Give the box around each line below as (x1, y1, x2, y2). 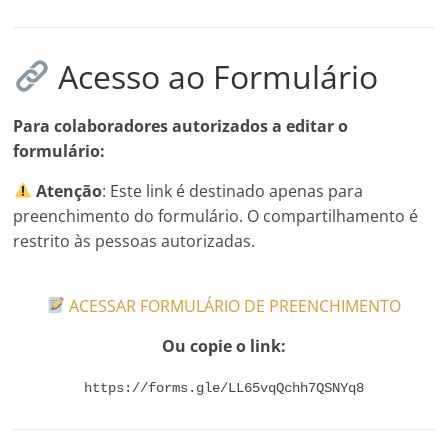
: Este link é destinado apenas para (101, 179, 363, 202)
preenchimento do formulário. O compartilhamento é (13, 204, 419, 227)
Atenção (35, 179, 102, 202)
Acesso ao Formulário (49, 54, 378, 98)
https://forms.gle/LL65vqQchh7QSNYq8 (83, 379, 364, 396)
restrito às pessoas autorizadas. (13, 229, 256, 252)
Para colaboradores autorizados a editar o (13, 114, 349, 137)
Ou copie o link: (161, 334, 286, 357)
